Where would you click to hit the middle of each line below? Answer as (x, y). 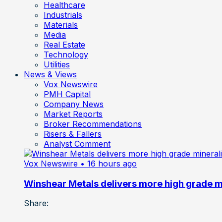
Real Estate (64, 44)
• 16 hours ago (109, 163)
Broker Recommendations (93, 124)
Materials (61, 25)
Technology (66, 54)
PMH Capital (67, 94)
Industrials (63, 15)
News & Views (50, 74)
